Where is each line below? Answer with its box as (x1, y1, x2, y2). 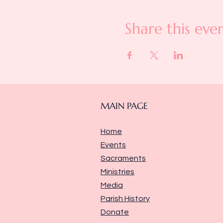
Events (101, 141, 126, 149)
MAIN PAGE (101, 100, 148, 111)
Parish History (101, 195, 150, 203)
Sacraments (101, 154, 146, 162)
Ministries (101, 168, 134, 176)
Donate (101, 208, 129, 216)
